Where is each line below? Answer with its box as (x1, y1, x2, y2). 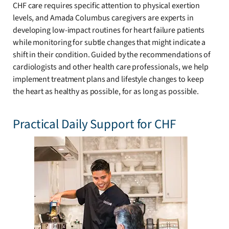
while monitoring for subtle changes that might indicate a (13, 36, 206, 48)
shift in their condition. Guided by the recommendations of (13, 49, 211, 60)
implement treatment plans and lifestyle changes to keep (13, 73, 204, 85)
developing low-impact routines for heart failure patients (13, 24, 205, 36)
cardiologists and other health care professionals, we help (13, 61, 209, 73)
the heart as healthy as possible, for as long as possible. (13, 85, 199, 97)
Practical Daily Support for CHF (13, 114, 176, 133)
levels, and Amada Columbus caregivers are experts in (13, 12, 194, 24)
